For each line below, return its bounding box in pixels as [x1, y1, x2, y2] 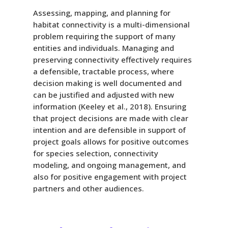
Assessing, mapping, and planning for [33, 7, 170, 18]
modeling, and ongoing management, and [33, 159, 186, 170]
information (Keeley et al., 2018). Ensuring [33, 101, 186, 111]
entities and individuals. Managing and [33, 42, 174, 53]
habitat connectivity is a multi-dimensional [33, 19, 190, 30]
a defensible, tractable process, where [33, 66, 174, 76]
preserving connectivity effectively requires [33, 54, 192, 65]
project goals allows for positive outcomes [33, 136, 189, 147]
